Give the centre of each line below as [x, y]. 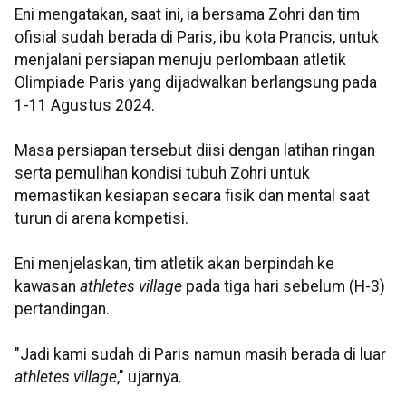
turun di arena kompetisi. [101, 219]
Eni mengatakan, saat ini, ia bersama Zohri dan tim [187, 15]
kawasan [47, 287]
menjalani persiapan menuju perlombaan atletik [180, 60]
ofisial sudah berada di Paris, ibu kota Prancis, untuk [197, 38]
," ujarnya [148, 377]
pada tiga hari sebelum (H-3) [285, 287]
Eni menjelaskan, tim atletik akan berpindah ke [174, 264]
